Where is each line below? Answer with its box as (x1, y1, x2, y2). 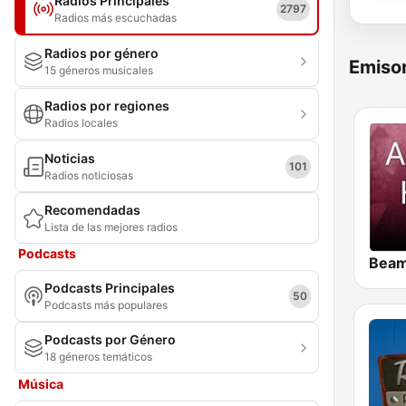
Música (18, 376, 63, 391)
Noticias (44, 150, 95, 166)
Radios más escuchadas (54, 11, 177, 24)
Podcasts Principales (44, 280, 175, 295)
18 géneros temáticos (44, 350, 152, 363)
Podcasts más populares (44, 298, 168, 312)
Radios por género (44, 45, 159, 61)
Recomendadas (44, 202, 140, 217)
